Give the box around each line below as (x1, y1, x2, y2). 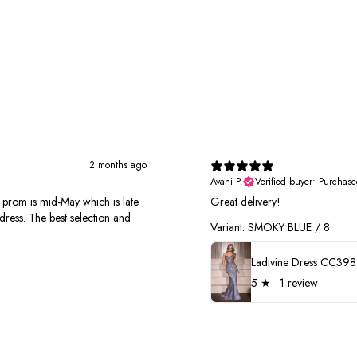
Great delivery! (210, 194, 280, 210)
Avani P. (210, 175, 243, 190)
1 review (280, 274, 318, 291)
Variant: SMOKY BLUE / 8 (210, 219, 330, 236)
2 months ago (89, 158, 147, 173)
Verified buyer (255, 175, 312, 190)
